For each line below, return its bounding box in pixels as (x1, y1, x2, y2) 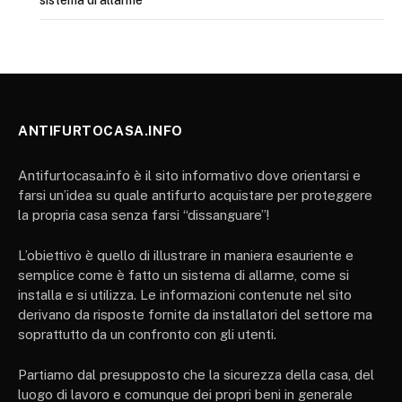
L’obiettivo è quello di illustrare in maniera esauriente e (18, 247, 354, 263)
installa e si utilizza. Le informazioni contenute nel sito (18, 286, 352, 302)
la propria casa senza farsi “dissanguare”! (18, 206, 269, 223)
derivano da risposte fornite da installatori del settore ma (18, 306, 372, 322)
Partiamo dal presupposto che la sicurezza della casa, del (18, 366, 374, 382)
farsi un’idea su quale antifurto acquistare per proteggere (18, 187, 372, 203)
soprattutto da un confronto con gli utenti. (18, 326, 276, 342)
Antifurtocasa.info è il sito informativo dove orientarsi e (18, 167, 361, 183)
